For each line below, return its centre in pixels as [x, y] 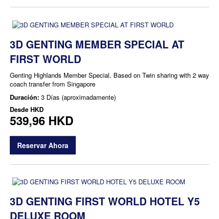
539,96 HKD [42, 120]
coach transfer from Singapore [53, 84]
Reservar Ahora [43, 145]
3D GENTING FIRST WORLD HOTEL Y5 [105, 201]
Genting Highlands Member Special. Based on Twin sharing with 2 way [109, 75]
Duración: [25, 97]
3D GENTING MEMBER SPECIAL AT [97, 44]
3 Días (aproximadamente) [78, 97]
